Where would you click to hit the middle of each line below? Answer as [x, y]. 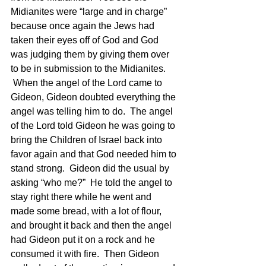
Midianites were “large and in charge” [90, 12]
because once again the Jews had [84, 26]
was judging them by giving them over [91, 55]
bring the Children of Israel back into [88, 140]
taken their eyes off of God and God [86, 40]
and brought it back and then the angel [92, 226]
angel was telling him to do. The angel [93, 112]
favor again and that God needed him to [95, 154]
